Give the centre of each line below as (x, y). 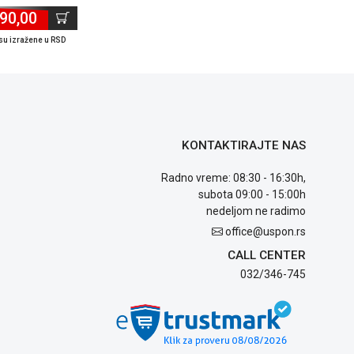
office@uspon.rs (266, 231)
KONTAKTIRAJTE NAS (244, 145)
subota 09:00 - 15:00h (252, 194)
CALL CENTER (267, 255)
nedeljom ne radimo (256, 211)
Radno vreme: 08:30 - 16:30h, (234, 177)
